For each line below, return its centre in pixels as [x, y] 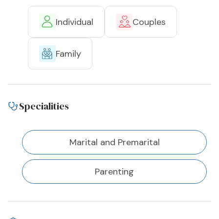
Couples [149, 22]
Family [68, 54]
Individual [75, 22]
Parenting [114, 172]
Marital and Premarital [114, 142]
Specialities [44, 106]
